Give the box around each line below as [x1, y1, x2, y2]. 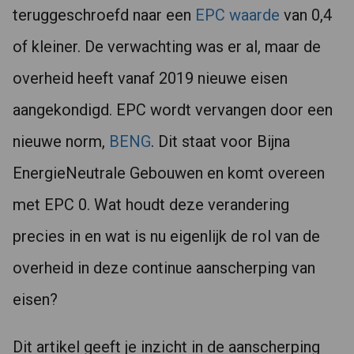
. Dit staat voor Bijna [151, 132, 290, 151]
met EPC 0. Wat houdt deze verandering [13, 195, 289, 214]
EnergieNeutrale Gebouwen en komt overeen [13, 164, 325, 183]
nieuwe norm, [13, 132, 109, 151]
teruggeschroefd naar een [13, 6, 195, 24]
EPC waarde [195, 6, 280, 24]
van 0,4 [280, 6, 332, 24]
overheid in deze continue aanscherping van [13, 258, 315, 277]
